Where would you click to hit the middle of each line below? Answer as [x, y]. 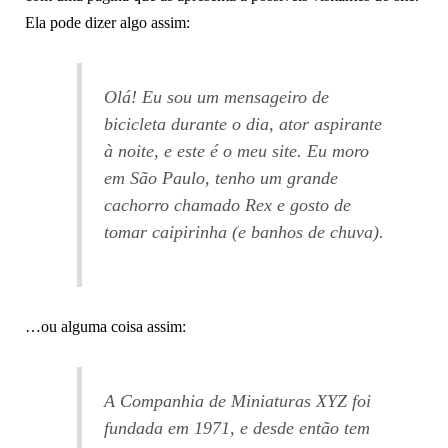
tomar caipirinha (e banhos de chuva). [243, 231]
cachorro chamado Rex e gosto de [227, 204]
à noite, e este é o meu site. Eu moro [236, 150]
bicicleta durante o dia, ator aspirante [242, 123]
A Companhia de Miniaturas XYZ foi [237, 400]
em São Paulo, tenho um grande [220, 177]
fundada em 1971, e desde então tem [236, 427]
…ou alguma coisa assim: [105, 327]
